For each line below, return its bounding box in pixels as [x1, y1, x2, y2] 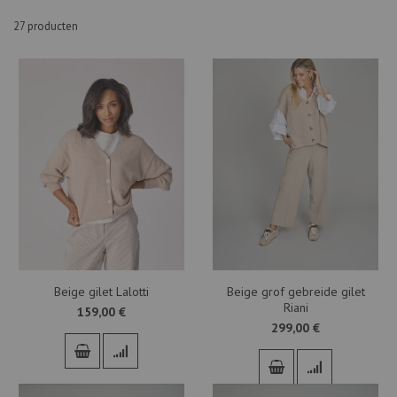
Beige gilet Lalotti [54, 283, 149, 300]
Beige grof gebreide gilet [226, 283, 365, 300]
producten [25, 18, 78, 34]
